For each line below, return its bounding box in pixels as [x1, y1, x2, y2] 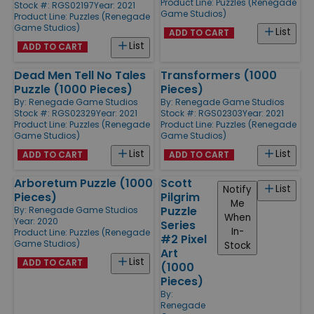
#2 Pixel [161, 231, 207, 247]
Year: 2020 [14, 214, 58, 227]
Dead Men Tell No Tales [14, 67, 146, 83]
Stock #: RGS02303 [161, 107, 243, 119]
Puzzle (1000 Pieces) [14, 81, 132, 97]
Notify [223, 182, 252, 196]
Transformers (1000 [161, 67, 277, 83]
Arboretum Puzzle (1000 [14, 175, 153, 191]
